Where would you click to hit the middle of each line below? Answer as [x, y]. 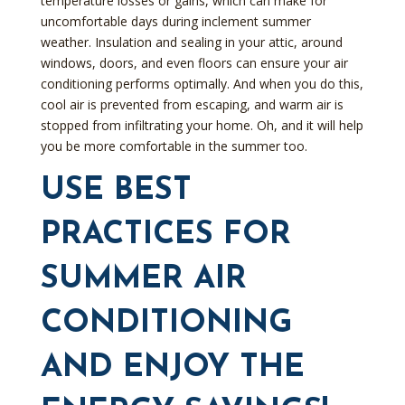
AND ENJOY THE [172, 368]
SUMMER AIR [143, 280]
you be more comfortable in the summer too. [174, 146]
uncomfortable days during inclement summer [175, 21]
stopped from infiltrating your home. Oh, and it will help [202, 125]
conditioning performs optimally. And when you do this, [202, 84]
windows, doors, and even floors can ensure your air [194, 63]
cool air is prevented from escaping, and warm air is [192, 104]
